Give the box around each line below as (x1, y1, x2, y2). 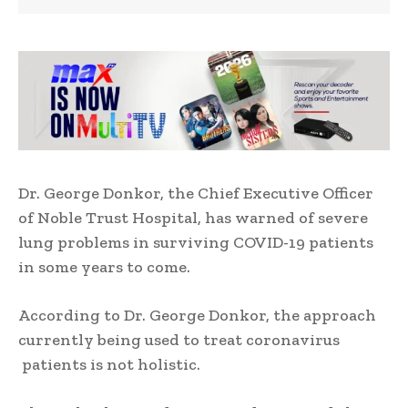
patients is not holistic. (18, 354, 200, 375)
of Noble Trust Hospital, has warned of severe (18, 208, 368, 229)
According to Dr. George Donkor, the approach (18, 305, 376, 326)
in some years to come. (18, 257, 190, 278)
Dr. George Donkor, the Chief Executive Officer (18, 183, 373, 204)
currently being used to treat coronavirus (18, 330, 340, 351)
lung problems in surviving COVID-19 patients (18, 232, 373, 253)
